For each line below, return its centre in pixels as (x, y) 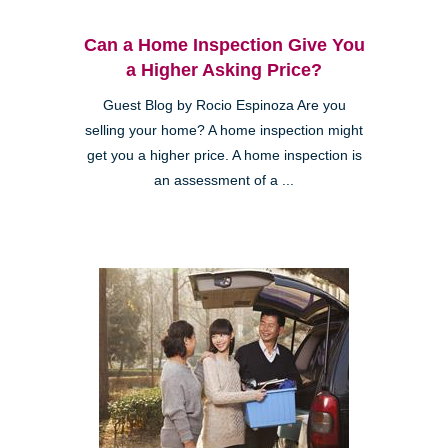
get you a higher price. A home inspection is (224, 156)
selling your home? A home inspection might (224, 131)
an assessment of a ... (224, 181)
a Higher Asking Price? (224, 70)
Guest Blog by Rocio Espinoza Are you (224, 106)
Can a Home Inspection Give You (224, 45)
